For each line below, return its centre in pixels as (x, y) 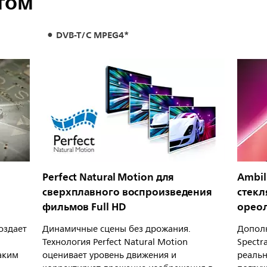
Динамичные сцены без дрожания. (117, 229)
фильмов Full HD (84, 207)
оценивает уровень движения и (109, 256)
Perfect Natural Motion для (108, 177)
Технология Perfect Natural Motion (115, 243)
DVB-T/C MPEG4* (92, 35)
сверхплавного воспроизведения (128, 192)
